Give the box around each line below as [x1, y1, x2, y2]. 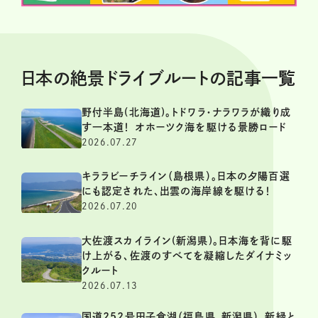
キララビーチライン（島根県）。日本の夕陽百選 [82, 171, 290, 182]
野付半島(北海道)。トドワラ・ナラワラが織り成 [82, 106, 291, 117]
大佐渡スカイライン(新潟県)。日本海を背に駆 [82, 236, 292, 246]
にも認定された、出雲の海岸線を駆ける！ [82, 186, 272, 197]
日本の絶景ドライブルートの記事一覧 [21, 69, 296, 87]
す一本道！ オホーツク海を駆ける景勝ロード [82, 121, 287, 132]
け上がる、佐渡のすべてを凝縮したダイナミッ [82, 251, 292, 261]
